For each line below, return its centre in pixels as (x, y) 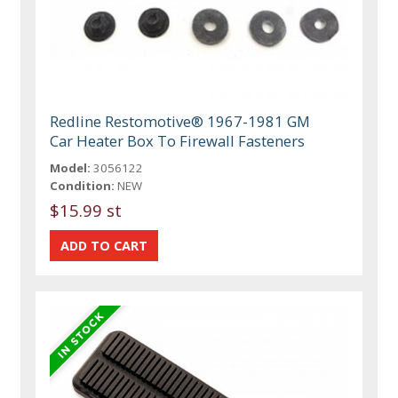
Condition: (83, 186)
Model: (71, 168)
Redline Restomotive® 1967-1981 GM (180, 122)
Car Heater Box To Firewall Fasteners (178, 141)
